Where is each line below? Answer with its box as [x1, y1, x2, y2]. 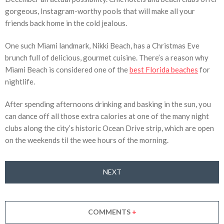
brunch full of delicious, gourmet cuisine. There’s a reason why [5, 52, 208, 62]
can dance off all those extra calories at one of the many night [5, 111, 209, 120]
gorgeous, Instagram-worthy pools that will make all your [5, 6, 195, 15]
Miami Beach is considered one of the [5, 64, 129, 74]
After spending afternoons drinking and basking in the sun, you [5, 99, 211, 108]
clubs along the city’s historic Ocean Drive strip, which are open [5, 123, 214, 132]
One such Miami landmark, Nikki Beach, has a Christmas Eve [5, 40, 199, 50]
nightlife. [5, 76, 35, 86]
